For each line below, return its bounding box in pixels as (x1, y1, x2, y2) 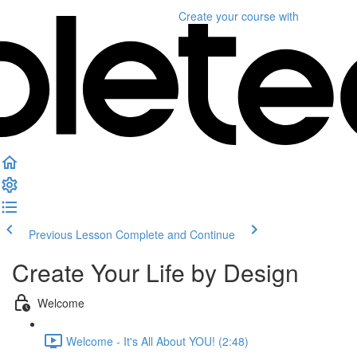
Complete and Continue (116, 226, 235, 242)
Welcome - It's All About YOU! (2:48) (66, 332, 249, 349)
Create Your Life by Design (12, 255, 299, 289)
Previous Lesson (29, 226, 112, 242)
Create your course (178, 8, 276, 24)
